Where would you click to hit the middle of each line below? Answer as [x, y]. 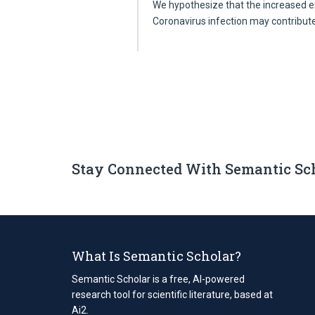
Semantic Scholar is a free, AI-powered [158, 279]
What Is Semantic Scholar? [156, 256]
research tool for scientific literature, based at [172, 294]
